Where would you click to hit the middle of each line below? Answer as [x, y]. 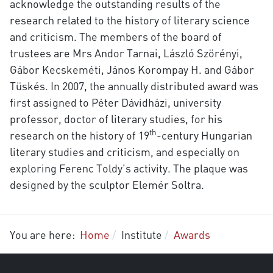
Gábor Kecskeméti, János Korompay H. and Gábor [132, 69]
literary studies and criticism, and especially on [124, 152]
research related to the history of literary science [129, 20]
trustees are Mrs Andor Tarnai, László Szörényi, [126, 53]
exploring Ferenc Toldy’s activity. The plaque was [129, 168]
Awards [192, 235]
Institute [141, 235]
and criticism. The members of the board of [115, 37]
